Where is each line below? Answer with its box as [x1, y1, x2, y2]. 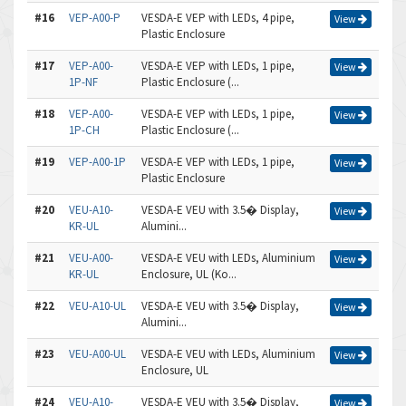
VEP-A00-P [69, 10, 121, 25]
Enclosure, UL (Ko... [141, 266, 237, 282]
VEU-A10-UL [69, 298, 126, 314]
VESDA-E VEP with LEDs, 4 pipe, [141, 10, 295, 25]
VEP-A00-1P [69, 154, 126, 169]
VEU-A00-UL [69, 346, 126, 362]
